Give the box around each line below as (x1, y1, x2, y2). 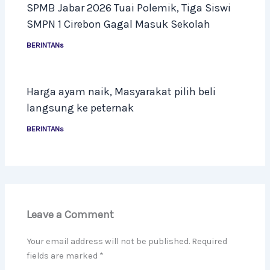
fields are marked (27, 251, 100, 262)
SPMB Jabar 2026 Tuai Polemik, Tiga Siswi (27, 1, 231, 15)
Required (192, 236, 228, 247)
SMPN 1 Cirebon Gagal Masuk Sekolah (27, 17, 211, 31)
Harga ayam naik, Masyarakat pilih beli (27, 85, 216, 99)
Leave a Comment (27, 208, 115, 222)
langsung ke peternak (27, 101, 134, 115)
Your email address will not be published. (27, 236, 190, 247)
